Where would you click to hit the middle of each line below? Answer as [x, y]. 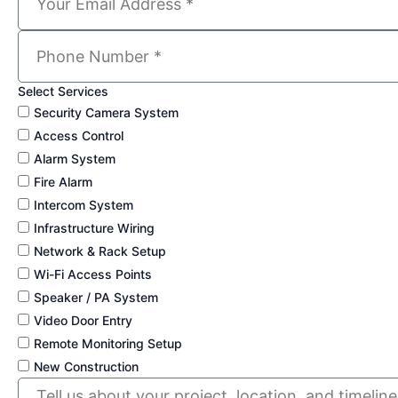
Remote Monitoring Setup [108, 343]
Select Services [63, 91]
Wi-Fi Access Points [93, 274]
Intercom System [84, 204]
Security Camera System [106, 112]
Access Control [79, 135]
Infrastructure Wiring [94, 227]
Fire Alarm [63, 181]
